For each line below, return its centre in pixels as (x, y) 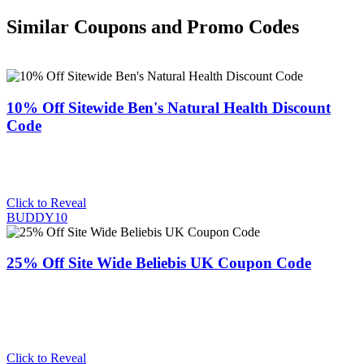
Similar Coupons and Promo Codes (153, 27)
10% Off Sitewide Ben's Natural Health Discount (169, 107)
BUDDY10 (37, 217)
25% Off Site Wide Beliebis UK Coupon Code (159, 263)
